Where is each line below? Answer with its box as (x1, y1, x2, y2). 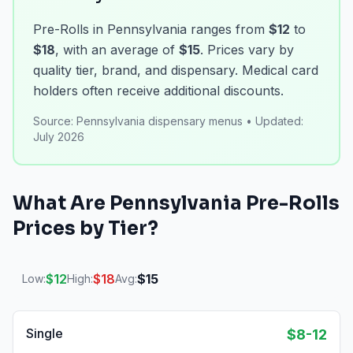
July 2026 (33, 130, 84, 143)
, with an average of (55, 42, 179, 58)
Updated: (255, 114, 303, 128)
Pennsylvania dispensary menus (76, 114, 243, 128)
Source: (33, 114, 76, 128)
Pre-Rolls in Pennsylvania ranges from (33, 21, 269, 37)
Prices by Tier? (13, 217, 158, 240)
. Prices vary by (200, 42, 294, 58)
